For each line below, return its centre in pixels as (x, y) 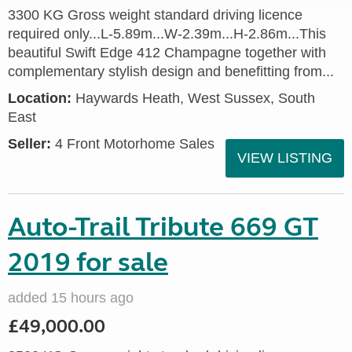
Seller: (29, 144)
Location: (40, 98)
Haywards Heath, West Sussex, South (193, 98)
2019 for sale (88, 262)
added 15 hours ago (71, 298)
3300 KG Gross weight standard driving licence (155, 15)
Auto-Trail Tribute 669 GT (163, 227)
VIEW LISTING (285, 158)
